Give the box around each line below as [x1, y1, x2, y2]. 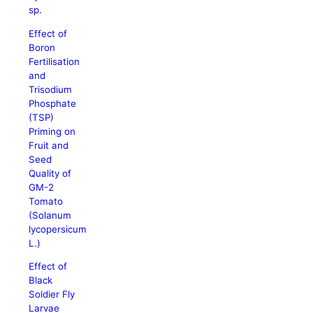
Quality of [29, 167, 72, 179]
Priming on [29, 125, 76, 137]
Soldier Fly [29, 288, 75, 300]
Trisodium [29, 83, 73, 95]
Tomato [29, 195, 64, 207]
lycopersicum [29, 223, 87, 235]
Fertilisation [29, 55, 80, 67]
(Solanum [29, 209, 72, 221]
